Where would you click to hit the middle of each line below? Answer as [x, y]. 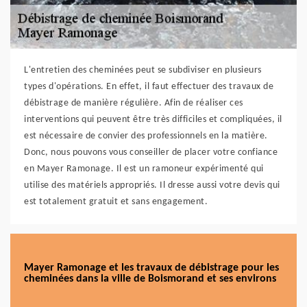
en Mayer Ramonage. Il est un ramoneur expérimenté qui [144, 169]
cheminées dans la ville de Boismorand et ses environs [150, 279]
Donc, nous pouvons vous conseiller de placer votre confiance [151, 152]
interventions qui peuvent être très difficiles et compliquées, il [153, 120]
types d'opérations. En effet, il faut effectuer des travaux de [149, 87]
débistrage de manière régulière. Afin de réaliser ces [134, 103]
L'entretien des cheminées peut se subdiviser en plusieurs [143, 70]
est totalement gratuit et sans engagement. [116, 202]
